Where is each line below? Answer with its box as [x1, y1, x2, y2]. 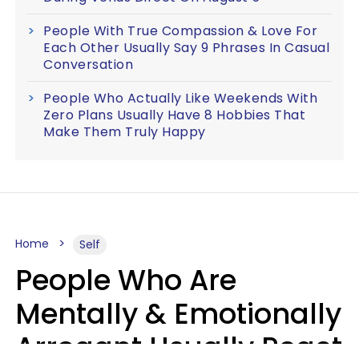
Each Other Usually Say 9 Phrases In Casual [43, 38, 329, 57]
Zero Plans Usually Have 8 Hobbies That [43, 105, 305, 124]
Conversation [43, 54, 133, 74]
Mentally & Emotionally [15, 293, 341, 333]
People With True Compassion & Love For [43, 21, 317, 40]
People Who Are [15, 260, 236, 300]
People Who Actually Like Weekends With [43, 88, 317, 107]
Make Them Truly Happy [43, 122, 206, 141]
